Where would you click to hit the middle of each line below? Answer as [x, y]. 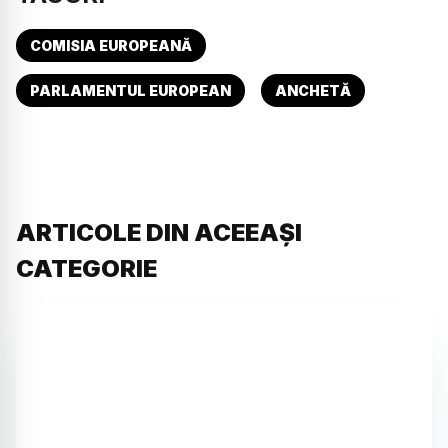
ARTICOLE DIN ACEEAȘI [159, 232]
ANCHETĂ [313, 90]
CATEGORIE [86, 268]
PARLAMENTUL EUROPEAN [130, 90]
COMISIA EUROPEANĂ [111, 45]
